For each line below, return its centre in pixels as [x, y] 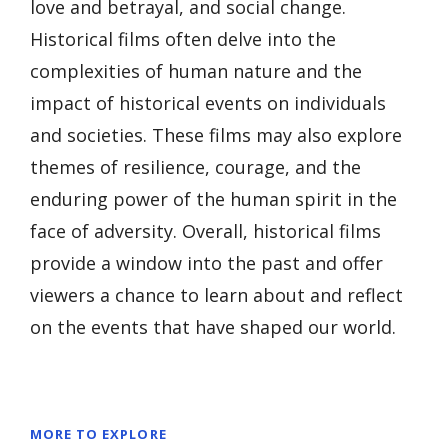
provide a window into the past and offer [206, 262]
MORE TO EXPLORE [98, 433]
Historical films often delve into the [183, 38]
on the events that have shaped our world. [213, 326]
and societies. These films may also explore [216, 134]
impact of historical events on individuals [208, 102]
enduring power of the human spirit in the [213, 198]
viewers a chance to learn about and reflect [216, 294]
